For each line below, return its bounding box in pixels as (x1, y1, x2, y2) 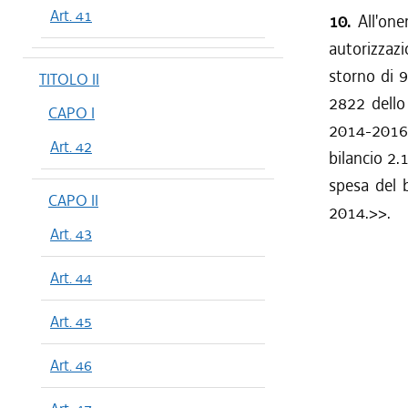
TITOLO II (39, 69, 99, 89)
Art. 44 (50, 268, 92, 288)
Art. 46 (50, 355, 92, 375)
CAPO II (48, 190, 98, 210)
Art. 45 (50, 311, 92, 331)
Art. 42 (50, 137, 92, 157)
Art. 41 (50, 5, 92, 25)
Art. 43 (50, 224, 92, 244)
